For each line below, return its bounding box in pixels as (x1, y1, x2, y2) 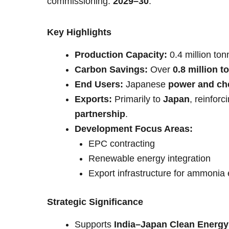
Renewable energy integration (88, 153, 211, 164)
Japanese (123, 79, 168, 89)
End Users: (75, 79, 123, 89)
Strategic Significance (47, 196, 143, 207)
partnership (75, 108, 125, 119)
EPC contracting (88, 138, 155, 149)
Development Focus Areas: (75, 123, 193, 134)
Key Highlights (47, 27, 111, 37)
